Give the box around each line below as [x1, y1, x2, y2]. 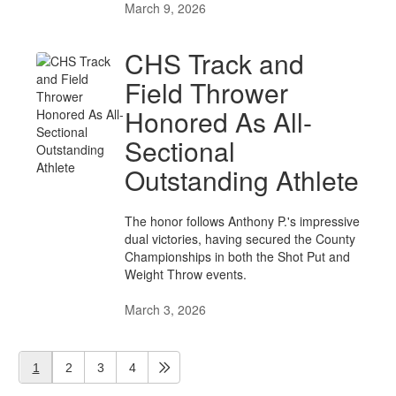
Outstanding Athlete [125, 161, 359, 199]
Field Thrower [125, 73, 288, 111]
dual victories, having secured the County [125, 230, 355, 247]
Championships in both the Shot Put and [125, 247, 350, 265]
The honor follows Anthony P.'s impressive [125, 212, 360, 230]
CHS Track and [125, 44, 304, 82]
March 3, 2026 [125, 301, 206, 318]
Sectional [125, 132, 235, 170]
